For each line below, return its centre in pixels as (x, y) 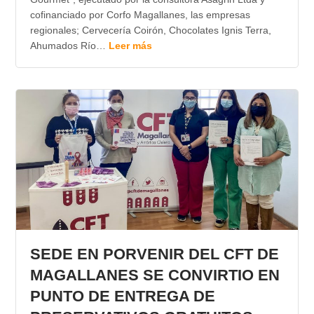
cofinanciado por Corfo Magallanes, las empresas (140, 15)
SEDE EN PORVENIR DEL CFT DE (154, 254)
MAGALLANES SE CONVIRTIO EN (155, 275)
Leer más (130, 46)
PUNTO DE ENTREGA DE (122, 296)
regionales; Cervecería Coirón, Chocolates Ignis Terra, (150, 30)
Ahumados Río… (69, 46)
